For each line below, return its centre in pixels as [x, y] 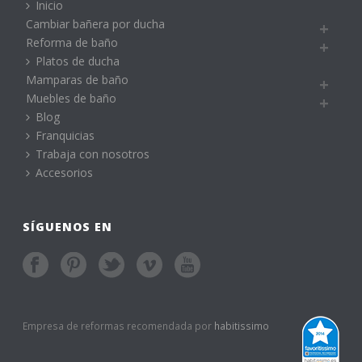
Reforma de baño [72, 43]
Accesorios [65, 173]
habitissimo [242, 326]
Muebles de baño [72, 99]
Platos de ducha [78, 61]
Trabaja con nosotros [93, 154]
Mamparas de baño [78, 80]
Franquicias [65, 136]
